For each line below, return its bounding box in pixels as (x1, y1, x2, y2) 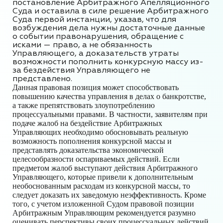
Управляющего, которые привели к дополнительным (12, 173, 193, 181)
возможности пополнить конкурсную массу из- (12, 57, 204, 67)
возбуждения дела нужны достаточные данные (12, 23, 205, 33)
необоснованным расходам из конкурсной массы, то (12, 182, 190, 190)
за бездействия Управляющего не (12, 65, 150, 75)
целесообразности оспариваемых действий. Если (12, 155, 180, 163)
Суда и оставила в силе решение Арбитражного (12, 6, 209, 16)
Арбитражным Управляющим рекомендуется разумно (12, 209, 196, 217)
